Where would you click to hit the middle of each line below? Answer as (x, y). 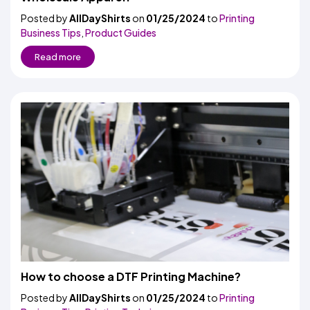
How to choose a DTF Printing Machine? (131, 276)
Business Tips (51, 33)
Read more (58, 57)
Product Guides (121, 33)
